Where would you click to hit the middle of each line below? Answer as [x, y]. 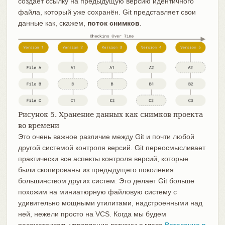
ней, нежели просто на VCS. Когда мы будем [92, 214]
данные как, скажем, [52, 23]
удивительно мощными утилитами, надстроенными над [110, 203]
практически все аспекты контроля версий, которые [103, 159]
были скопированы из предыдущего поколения [96, 170]
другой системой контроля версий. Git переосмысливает [111, 148]
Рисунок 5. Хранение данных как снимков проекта [110, 115]
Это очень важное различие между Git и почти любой [106, 137]
